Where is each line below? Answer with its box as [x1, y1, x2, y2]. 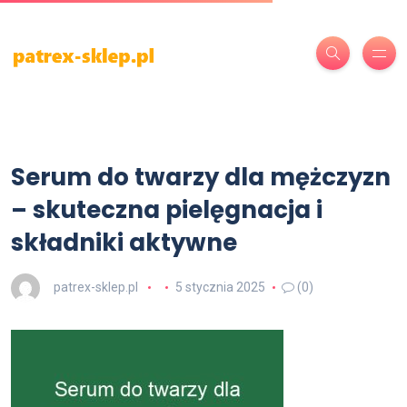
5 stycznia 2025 [174, 279, 265, 294]
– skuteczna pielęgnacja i [11, 194, 323, 226]
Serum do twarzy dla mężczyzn [11, 161, 391, 194]
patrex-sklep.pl [54, 279, 138, 294]
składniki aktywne [11, 226, 237, 259]
